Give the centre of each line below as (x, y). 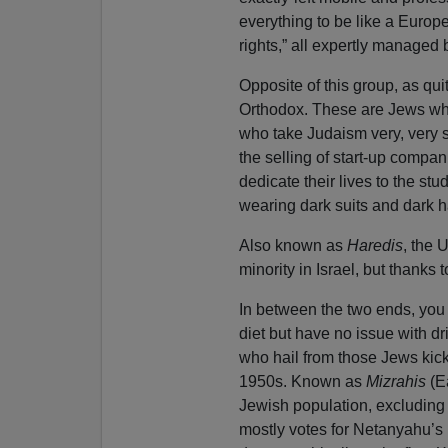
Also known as (292, 245)
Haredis (374, 245)
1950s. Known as (302, 381)
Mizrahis (395, 381)
